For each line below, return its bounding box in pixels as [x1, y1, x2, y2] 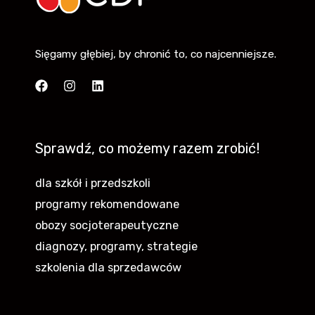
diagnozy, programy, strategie [35, 240, 198, 254]
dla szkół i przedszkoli [35, 176, 150, 191]
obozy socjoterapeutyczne [35, 219, 179, 233]
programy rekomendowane [35, 198, 179, 212]
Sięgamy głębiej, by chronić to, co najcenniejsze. [35, 47, 276, 60]
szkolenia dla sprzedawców [35, 261, 181, 275]
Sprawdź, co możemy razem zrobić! [35, 140, 259, 157]
